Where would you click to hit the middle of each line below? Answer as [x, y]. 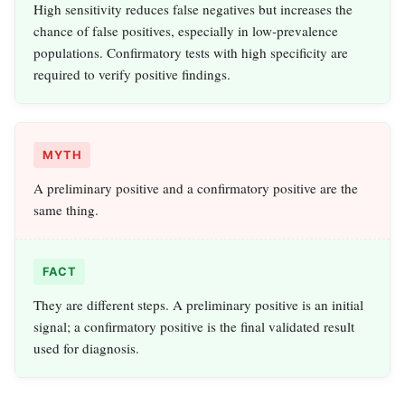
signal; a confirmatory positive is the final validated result [194, 327]
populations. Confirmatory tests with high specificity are [191, 53]
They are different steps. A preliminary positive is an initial [198, 305]
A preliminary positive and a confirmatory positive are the [196, 188]
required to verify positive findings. [132, 75]
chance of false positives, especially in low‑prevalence [186, 31]
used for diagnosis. [86, 348]
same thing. [66, 210]
